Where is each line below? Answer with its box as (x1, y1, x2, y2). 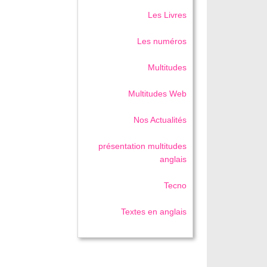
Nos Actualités (133, 114, 187, 125)
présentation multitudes (98, 141, 187, 151)
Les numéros (137, 36, 187, 46)
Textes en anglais (121, 206, 187, 216)
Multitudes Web (128, 88, 187, 98)
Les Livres (148, 10, 187, 20)
